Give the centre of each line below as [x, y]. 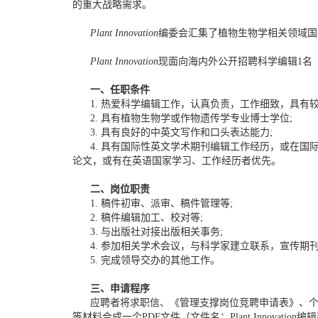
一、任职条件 [111, 90]
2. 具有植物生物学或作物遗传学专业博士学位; [182, 119]
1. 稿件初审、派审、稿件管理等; [153, 204]
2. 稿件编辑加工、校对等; [138, 218]
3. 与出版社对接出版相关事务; [148, 232]
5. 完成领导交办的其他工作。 [146, 261]
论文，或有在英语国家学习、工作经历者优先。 [177, 161]
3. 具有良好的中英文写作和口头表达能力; [172, 133]
